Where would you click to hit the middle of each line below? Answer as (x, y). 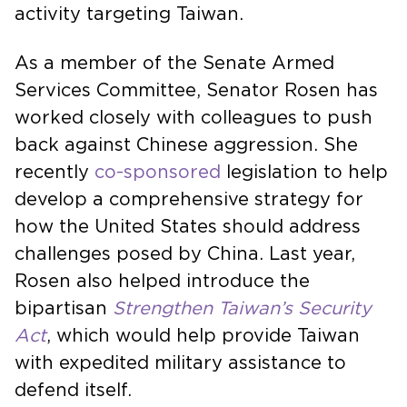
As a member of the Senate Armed (174, 63)
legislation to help (304, 172)
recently (55, 172)
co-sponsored (158, 172)
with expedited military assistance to (180, 363)
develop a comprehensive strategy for (189, 199)
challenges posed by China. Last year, (185, 254)
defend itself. (73, 390)
